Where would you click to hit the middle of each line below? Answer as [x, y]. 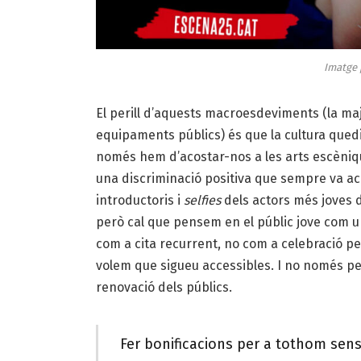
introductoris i [138, 200]
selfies [200, 200]
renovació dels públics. [164, 287]
